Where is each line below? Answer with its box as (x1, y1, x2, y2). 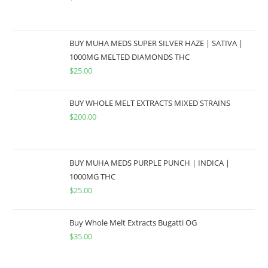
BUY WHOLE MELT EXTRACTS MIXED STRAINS (69, 97, 231, 108)
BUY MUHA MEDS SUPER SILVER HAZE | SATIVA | (69, 37, 243, 48)
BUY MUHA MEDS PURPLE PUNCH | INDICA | (69, 157, 230, 168)
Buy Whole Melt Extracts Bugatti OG (69, 217, 197, 228)
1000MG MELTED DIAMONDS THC (69, 51, 190, 62)
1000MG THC (69, 170, 116, 182)
